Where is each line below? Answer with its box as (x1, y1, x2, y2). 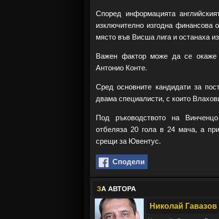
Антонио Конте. (96, 64, 147, 72)
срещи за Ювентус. (96, 137, 161, 145)
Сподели (109, 157, 145, 166)
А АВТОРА (101, 185, 136, 193)
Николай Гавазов (150, 202, 217, 210)
